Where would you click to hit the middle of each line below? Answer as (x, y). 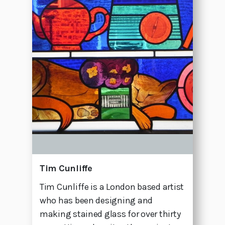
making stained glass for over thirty (110, 214)
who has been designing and (96, 201)
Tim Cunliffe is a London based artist (112, 187)
